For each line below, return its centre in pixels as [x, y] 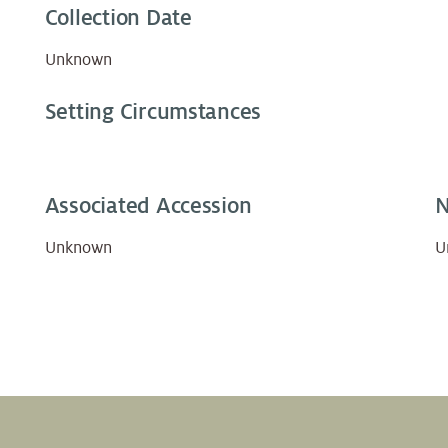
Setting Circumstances [153, 112]
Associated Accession [148, 206]
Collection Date [118, 18]
